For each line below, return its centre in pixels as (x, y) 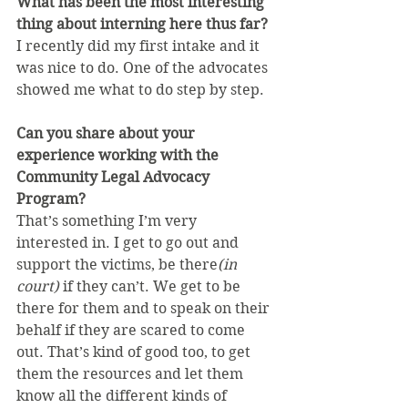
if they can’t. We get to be (152, 286)
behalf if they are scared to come (133, 330)
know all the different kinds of (123, 395)
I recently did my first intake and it (140, 46)
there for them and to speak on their (145, 308)
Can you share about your (107, 133)
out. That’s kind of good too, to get (135, 352)
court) (38, 286)
